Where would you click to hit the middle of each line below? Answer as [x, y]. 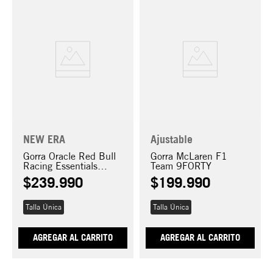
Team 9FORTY [181, 166]
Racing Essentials [60, 166]
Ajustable [172, 139]
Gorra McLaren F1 [189, 157]
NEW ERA [44, 139]
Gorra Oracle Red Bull [69, 157]
